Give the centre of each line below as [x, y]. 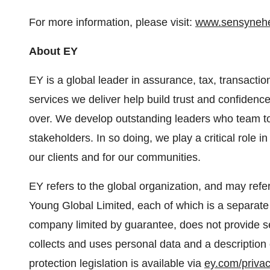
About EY [53, 51]
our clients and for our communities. [115, 157]
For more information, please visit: [112, 22]
